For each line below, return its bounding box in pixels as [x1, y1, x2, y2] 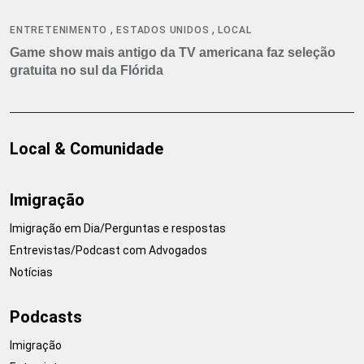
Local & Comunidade [10, 138, 163, 158]
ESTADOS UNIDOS [116, 24, 210, 36]
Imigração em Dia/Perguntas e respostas [10, 221, 226, 235]
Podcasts [10, 306, 82, 327]
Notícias [10, 265, 53, 279]
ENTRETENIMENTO [10, 24, 108, 36]
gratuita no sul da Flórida [10, 63, 163, 77]
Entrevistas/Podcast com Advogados [10, 243, 207, 257]
